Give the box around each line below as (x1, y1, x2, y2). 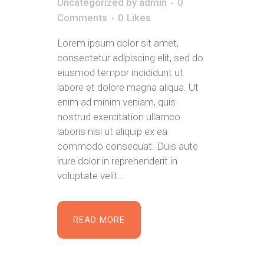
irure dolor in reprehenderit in (57, 155, 177, 167)
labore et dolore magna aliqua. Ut (57, 81, 199, 94)
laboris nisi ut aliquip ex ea (57, 126, 167, 138)
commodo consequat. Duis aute (57, 140, 198, 153)
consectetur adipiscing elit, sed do (57, 52, 203, 64)
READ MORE (73, 214, 125, 226)
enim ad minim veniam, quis (57, 96, 176, 108)
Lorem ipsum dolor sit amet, (57, 37, 179, 49)
